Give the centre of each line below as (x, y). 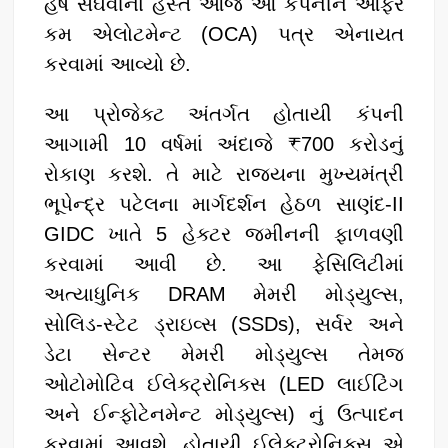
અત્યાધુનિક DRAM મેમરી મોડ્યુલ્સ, (224, 293)
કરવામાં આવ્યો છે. (118, 63)
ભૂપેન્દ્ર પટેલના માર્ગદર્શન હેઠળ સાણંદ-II (224, 203)
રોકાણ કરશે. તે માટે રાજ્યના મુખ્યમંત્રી (224, 173)
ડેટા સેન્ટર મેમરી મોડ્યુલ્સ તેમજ (224, 353)
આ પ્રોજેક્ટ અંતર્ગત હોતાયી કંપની (224, 113)
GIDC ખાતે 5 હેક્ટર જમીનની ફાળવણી (224, 233)
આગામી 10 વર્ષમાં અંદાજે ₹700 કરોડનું (224, 143)
